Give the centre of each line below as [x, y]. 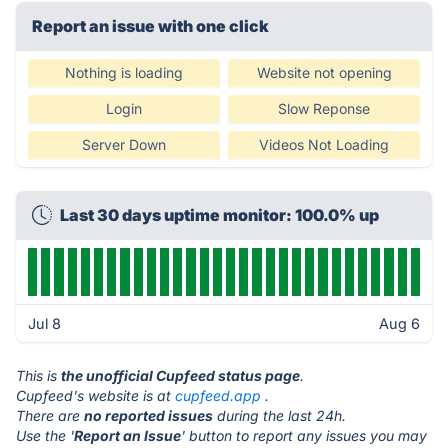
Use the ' [45, 435]
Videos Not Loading [324, 144]
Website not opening [324, 72]
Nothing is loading [124, 72]
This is [38, 375]
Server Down [124, 144]
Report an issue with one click [150, 26]
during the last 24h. [279, 415]
